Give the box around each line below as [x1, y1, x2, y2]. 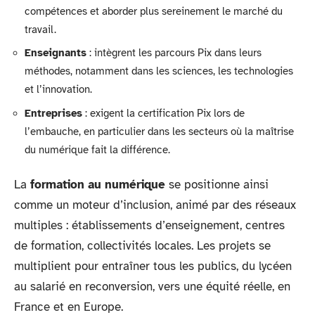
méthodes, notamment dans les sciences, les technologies [25, 65, 293, 77]
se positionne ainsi [165, 177, 269, 192]
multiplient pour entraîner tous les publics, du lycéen [14, 259, 292, 274]
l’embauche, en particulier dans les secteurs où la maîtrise [25, 124, 294, 138]
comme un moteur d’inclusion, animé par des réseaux [14, 198, 296, 212]
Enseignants [25, 46, 86, 59]
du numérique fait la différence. [25, 143, 170, 156]
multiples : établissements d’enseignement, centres [14, 218, 285, 233]
